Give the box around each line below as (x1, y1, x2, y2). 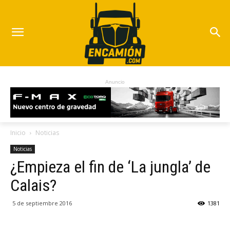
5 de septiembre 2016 (12, 199, 72, 207)
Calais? (10, 176, 56, 196)
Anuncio (105, 79, 125, 85)
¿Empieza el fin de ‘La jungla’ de (10, 157, 210, 177)
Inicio (10, 128, 26, 138)
